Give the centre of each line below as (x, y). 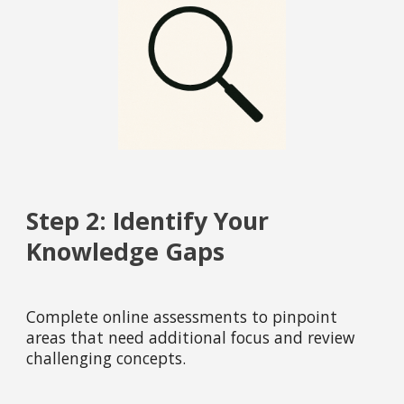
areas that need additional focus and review (191, 338)
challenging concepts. (106, 358)
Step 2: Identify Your (148, 221)
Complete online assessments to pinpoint (182, 317)
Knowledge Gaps (126, 252)
